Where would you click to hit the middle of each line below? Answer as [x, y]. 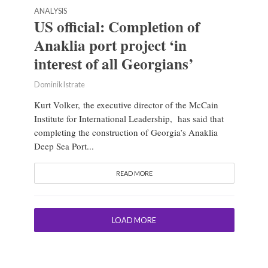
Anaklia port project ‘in [110, 45]
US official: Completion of [117, 27]
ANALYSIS [50, 11]
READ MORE [134, 173]
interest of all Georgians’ [113, 64]
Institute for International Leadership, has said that [129, 119]
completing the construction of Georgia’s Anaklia [126, 133]
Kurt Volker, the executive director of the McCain [126, 105]
